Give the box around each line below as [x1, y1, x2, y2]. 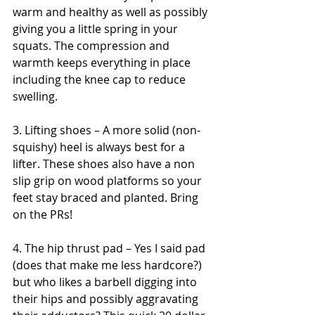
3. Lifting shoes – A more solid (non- [13, 122, 200, 138]
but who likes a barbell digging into [13, 274, 200, 290]
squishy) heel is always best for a [13, 139, 188, 155]
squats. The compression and [13, 38, 172, 53]
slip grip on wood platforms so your [13, 173, 205, 188]
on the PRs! [13, 207, 72, 222]
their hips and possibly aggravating [13, 291, 201, 307]
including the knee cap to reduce [13, 72, 188, 87]
